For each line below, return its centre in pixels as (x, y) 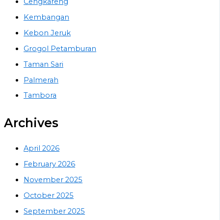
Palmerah (41, 80)
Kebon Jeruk (47, 33)
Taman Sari (43, 64)
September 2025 (54, 211)
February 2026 (49, 164)
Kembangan (46, 17)
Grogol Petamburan (60, 48)
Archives (31, 123)
